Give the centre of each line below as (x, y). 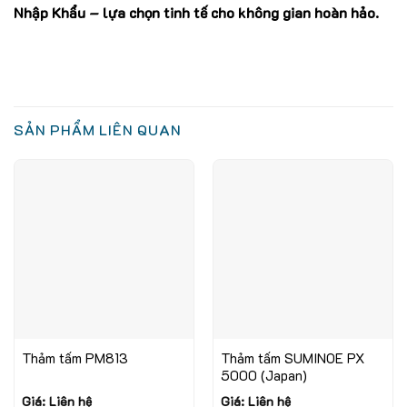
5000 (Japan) (263, 375)
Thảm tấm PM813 (74, 357)
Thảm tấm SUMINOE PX (292, 357)
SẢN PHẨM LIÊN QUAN (98, 130)
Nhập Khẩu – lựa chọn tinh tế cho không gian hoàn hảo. (196, 13)
